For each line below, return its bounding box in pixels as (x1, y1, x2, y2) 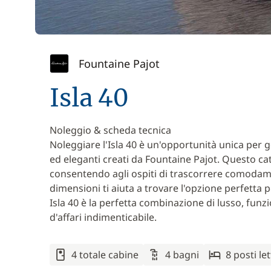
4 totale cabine (71, 248, 139, 261)
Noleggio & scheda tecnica (50, 123, 171, 137)
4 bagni (165, 248, 199, 261)
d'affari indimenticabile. (50, 211, 157, 224)
